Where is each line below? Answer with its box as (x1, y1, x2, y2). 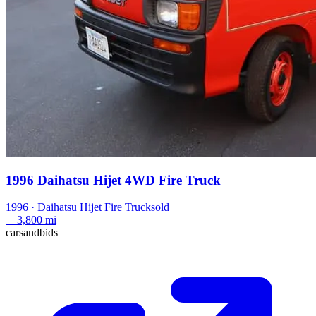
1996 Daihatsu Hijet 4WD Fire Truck (6, 172, 221, 188)
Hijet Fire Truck (80, 201, 151, 214)
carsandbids (6, 226, 58, 239)
